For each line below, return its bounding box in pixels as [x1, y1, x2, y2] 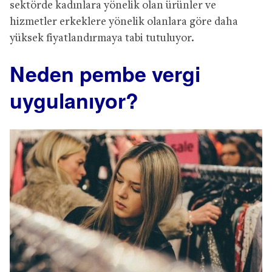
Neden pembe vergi [10, 58, 200, 88]
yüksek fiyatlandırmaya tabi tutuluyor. [10, 32, 194, 44]
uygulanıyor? [10, 85, 138, 115]
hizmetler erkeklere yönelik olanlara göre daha [10, 16, 238, 28]
